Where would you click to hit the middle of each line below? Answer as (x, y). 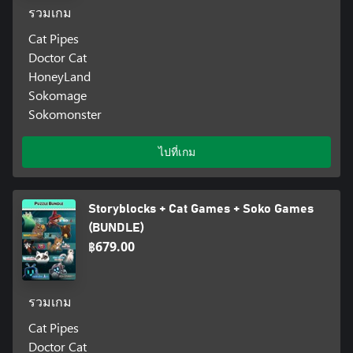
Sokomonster (65, 114)
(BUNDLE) (117, 228)
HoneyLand (59, 76)
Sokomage (57, 95)
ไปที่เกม (176, 152)
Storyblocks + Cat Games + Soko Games (201, 209)
